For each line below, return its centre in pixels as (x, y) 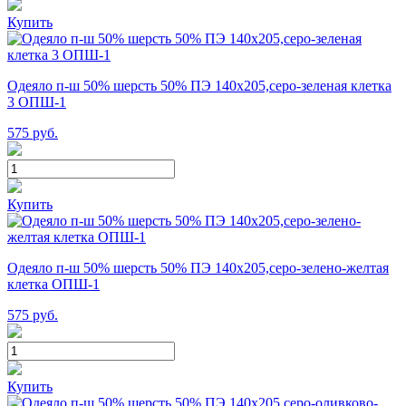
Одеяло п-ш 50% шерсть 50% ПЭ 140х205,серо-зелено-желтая (198, 267)
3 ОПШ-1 (37, 101)
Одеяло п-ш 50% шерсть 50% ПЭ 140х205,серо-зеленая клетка (199, 85)
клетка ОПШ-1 (53, 284)
